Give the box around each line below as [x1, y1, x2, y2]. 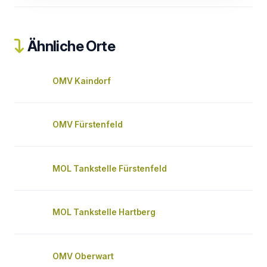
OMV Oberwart [52, 251, 114, 261]
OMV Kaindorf [52, 76, 111, 86]
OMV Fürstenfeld [52, 119, 123, 129]
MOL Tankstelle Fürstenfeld [52, 163, 167, 173]
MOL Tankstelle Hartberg [52, 207, 156, 217]
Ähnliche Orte [24, 38, 116, 55]
